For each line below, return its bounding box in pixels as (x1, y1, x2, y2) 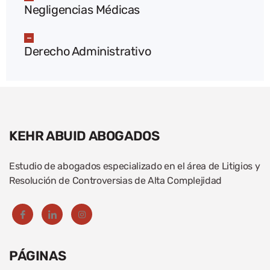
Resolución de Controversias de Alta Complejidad (9, 175, 222, 187)
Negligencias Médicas (24, 2, 140, 17)
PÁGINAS (9, 248, 66, 265)
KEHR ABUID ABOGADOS (9, 128, 160, 145)
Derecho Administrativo (24, 44, 151, 59)
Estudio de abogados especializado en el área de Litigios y (9, 160, 260, 172)
